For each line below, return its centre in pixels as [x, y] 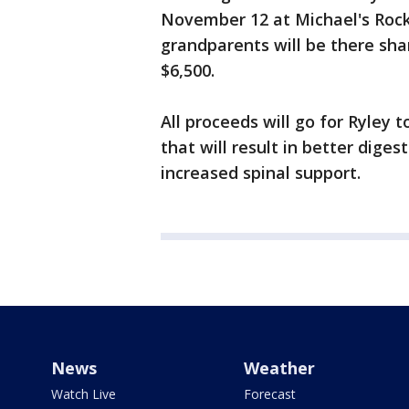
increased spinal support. [261, 173]
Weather [279, 368]
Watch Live [84, 394]
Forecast [269, 394]
